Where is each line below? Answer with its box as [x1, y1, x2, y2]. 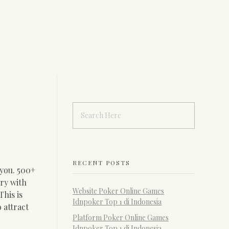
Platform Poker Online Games [73, 212, 169, 222]
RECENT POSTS [73, 158, 130, 167]
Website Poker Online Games [73, 186, 164, 196]
